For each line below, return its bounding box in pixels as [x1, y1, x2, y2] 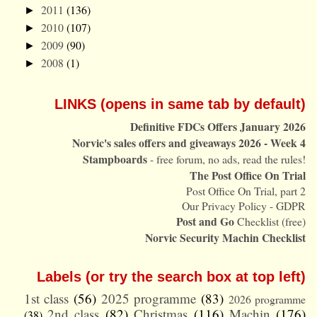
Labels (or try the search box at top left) [37, 268, 306, 284]
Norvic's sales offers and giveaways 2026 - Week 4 [72, 134, 306, 151]
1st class [23, 289, 69, 307]
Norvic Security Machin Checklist [145, 229, 306, 246]
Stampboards [83, 150, 148, 167]
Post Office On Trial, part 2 [186, 183, 306, 198]
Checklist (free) [234, 213, 306, 229]
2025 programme [100, 289, 197, 307]
